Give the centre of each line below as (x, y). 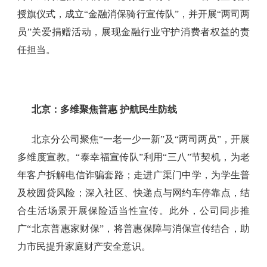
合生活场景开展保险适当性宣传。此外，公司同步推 (133, 211)
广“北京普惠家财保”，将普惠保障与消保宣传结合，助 (133, 229)
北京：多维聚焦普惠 (74, 110)
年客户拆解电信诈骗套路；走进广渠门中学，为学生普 (133, 175)
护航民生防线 (147, 110)
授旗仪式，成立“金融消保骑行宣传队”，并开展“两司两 (133, 14)
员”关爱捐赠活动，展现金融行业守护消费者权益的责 (133, 32)
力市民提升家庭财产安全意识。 (84, 247)
